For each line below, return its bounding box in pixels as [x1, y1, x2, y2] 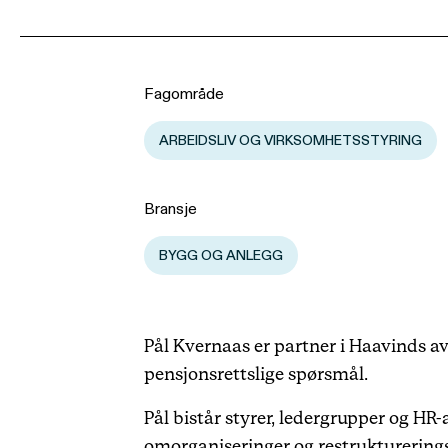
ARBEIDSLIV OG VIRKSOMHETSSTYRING [159, 132, 422, 149]
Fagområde [144, 84, 224, 104]
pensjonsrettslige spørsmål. [144, 365, 376, 384]
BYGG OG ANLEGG [159, 247, 283, 264]
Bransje [144, 199, 197, 219]
